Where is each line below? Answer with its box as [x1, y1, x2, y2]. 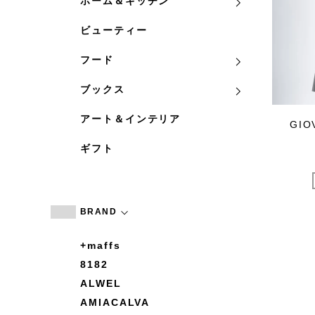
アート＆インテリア [80, 113, 181, 125]
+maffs [80, 240, 121, 252]
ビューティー [80, 25, 148, 37]
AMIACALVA [80, 297, 150, 309]
